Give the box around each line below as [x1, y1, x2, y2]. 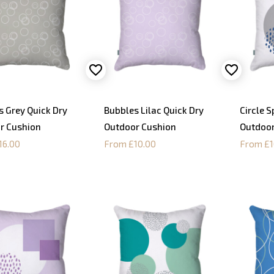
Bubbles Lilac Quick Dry [104, 104, 204, 116]
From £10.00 [104, 138, 157, 149]
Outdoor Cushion [104, 120, 177, 132]
